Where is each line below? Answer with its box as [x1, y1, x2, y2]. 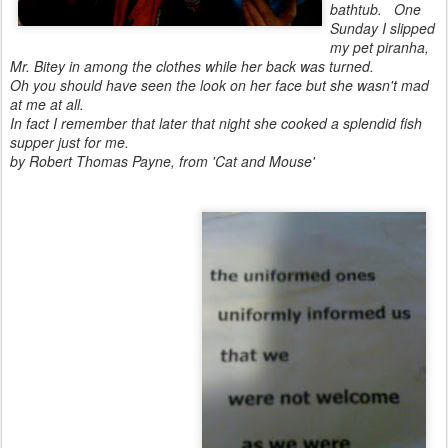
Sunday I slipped [330, 18, 435, 38]
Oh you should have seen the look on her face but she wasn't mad [10, 75, 429, 95]
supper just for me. [10, 132, 129, 152]
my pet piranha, [330, 37, 429, 57]
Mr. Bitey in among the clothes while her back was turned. [10, 56, 374, 76]
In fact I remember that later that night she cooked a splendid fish [10, 113, 422, 133]
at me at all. [10, 94, 84, 114]
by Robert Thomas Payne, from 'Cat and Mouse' [10, 151, 315, 171]
